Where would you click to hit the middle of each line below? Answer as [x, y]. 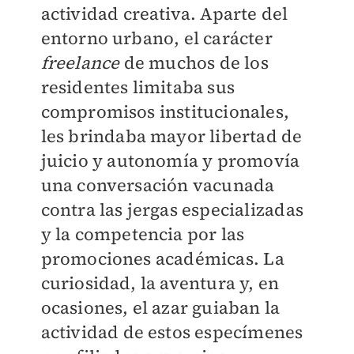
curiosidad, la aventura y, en [160, 283]
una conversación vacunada [158, 185]
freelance [80, 63]
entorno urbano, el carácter [156, 38]
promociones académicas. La [162, 259]
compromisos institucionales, [165, 112]
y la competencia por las [143, 234]
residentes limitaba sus [138, 87]
